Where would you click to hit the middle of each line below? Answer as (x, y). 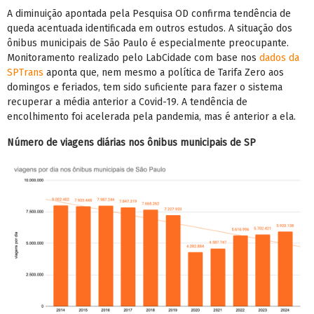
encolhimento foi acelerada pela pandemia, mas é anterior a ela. (151, 117)
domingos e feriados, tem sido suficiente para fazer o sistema (145, 88)
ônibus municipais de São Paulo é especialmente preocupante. (148, 43)
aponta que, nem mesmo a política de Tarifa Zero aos (164, 73)
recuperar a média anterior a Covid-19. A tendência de (127, 102)
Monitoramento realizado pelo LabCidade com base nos (133, 58)
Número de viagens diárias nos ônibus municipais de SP (131, 143)
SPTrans (25, 73)
